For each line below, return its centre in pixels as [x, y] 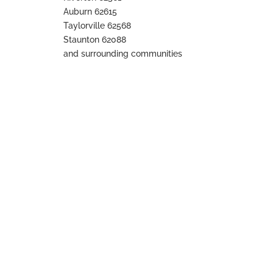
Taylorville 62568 [97, 26]
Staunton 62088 [95, 40]
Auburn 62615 [90, 12]
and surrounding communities [123, 54]
